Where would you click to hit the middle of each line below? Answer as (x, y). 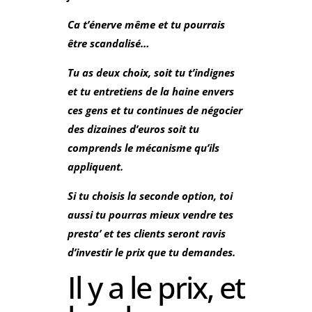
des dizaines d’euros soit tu (133, 128)
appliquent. (95, 166)
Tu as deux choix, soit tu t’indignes (151, 72)
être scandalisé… (108, 43)
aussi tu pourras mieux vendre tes (150, 214)
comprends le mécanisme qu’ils (143, 147)
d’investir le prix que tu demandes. (151, 252)
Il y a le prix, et (156, 287)
